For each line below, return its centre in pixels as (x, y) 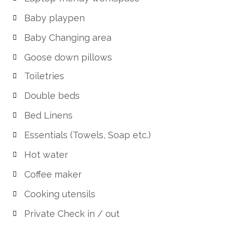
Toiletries (44, 76)
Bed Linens (48, 115)
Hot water (46, 155)
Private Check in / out (72, 214)
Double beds (52, 96)
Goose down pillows (68, 57)
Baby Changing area (68, 38)
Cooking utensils (60, 194)
